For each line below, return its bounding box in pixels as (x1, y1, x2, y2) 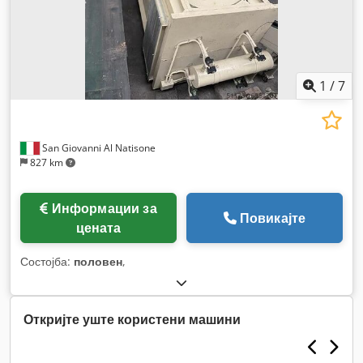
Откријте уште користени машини (23, 310, 241, 328)
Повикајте (239, 208, 306, 227)
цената (75, 218, 122, 237)
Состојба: (20, 253, 74, 269)
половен (74, 253, 122, 269)
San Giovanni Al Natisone (40, 140, 156, 155)
